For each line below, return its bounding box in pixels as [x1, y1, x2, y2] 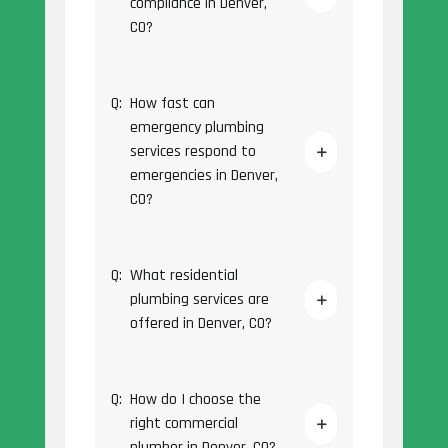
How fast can [129, 93, 215, 115]
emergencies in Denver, [129, 165, 278, 187]
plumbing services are [129, 289, 269, 311]
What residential [129, 265, 238, 287]
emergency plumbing [129, 117, 264, 139]
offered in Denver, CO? [129, 313, 272, 335]
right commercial [129, 413, 238, 435]
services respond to [129, 141, 256, 163]
